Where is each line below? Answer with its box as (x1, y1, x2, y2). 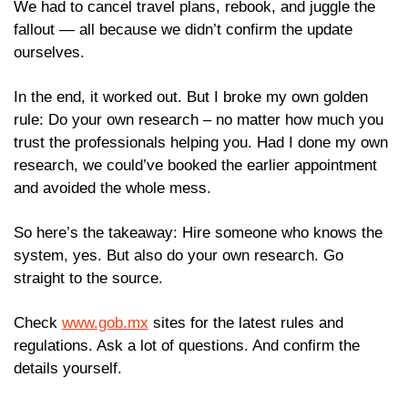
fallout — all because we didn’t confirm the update (14, 21, 352, 39)
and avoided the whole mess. (14, 179, 211, 198)
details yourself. (14, 360, 122, 378)
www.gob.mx (62, 314, 148, 332)
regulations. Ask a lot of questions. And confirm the (14, 337, 360, 355)
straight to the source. (14, 270, 168, 288)
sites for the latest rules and (148, 314, 343, 332)
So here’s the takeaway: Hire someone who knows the (14, 224, 382, 242)
